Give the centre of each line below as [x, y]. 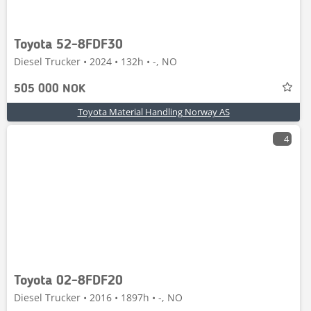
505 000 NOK [50, 89]
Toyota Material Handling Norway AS [153, 112]
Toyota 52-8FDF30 [68, 45]
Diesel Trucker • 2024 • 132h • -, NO [95, 61]
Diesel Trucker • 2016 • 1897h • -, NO [98, 297]
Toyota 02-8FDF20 [68, 281]
